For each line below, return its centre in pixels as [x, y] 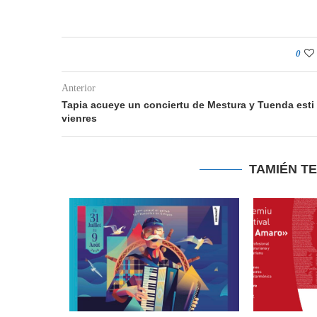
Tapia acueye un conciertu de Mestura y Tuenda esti [188, 105]
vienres [79, 118]
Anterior [79, 88]
